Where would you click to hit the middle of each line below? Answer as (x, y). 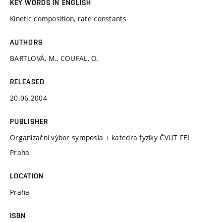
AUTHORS (26, 42)
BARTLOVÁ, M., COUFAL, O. (54, 58)
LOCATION (27, 176)
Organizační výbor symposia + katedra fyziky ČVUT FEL (101, 137)
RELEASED (27, 82)
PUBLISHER (29, 121)
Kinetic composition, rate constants (68, 18)
